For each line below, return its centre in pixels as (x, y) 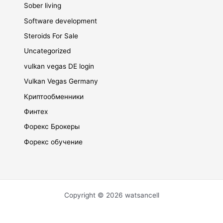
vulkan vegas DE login (59, 66)
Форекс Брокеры (52, 127)
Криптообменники (54, 96)
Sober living (43, 6)
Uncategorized (48, 51)
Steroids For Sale (51, 36)
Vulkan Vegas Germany (61, 81)
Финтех (36, 112)
